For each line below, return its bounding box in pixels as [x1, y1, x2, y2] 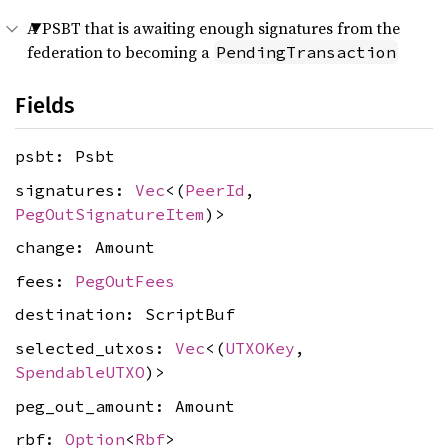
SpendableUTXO [15, 361, 145, 382]
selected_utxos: [15, 337, 175, 358]
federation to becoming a [27, 41, 214, 63]
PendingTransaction [216, 42, 396, 62]
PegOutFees [75, 270, 175, 291]
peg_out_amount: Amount [15, 395, 235, 416]
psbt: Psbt [15, 146, 115, 166]
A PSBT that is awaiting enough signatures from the [27, 17, 400, 39]
